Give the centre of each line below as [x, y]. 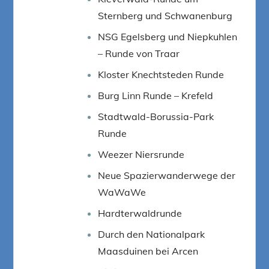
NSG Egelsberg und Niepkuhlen [168, 36]
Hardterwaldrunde [140, 213]
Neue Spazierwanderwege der [167, 175]
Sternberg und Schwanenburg [165, 15]
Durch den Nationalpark [152, 234]
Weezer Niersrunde [141, 154]
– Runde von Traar [139, 53]
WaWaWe [122, 192]
